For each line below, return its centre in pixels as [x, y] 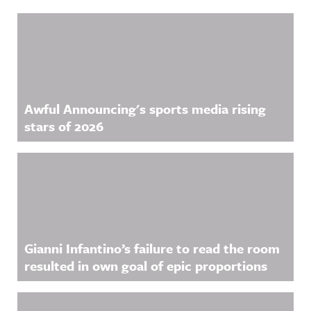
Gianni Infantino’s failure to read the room [152, 248]
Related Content [87, 28]
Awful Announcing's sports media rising [145, 109]
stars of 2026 [64, 126]
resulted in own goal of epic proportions [146, 266]
